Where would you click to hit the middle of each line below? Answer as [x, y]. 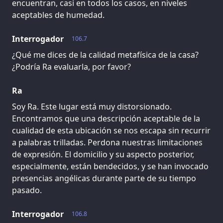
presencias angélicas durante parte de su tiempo [104, 178]
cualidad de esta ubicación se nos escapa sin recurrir [111, 130]
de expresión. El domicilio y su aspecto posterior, [103, 154]
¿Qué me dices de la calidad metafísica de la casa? [105, 55]
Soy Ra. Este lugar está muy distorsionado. [92, 106]
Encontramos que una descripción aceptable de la [106, 118]
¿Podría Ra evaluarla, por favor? [71, 66]
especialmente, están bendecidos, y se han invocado [110, 166]
